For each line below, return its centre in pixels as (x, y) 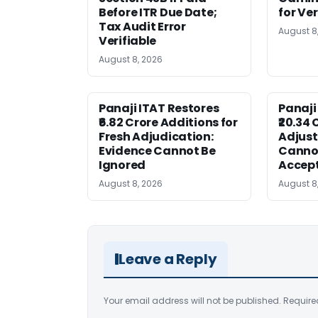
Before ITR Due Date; (158, 12)
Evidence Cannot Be (157, 150)
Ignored (122, 165)
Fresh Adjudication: (156, 136)
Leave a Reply (168, 259)
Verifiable (128, 40)
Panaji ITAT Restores (159, 108)
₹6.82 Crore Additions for (168, 122)
